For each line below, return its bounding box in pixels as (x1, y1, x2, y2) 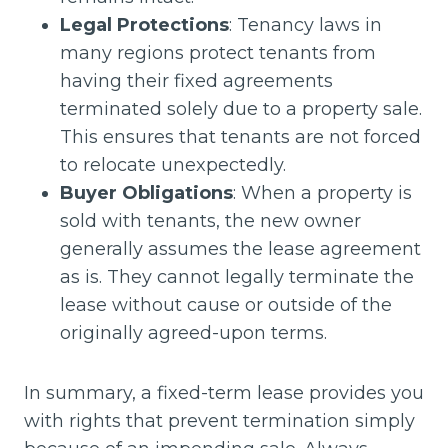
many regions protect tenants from (60, 41, 376, 64)
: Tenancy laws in (229, 13, 382, 36)
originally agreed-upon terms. (60, 321, 327, 344)
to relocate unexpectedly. (60, 153, 286, 176)
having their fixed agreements (60, 69, 333, 92)
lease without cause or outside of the (60, 293, 392, 316)
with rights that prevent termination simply (24, 409, 415, 432)
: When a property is (233, 181, 412, 204)
